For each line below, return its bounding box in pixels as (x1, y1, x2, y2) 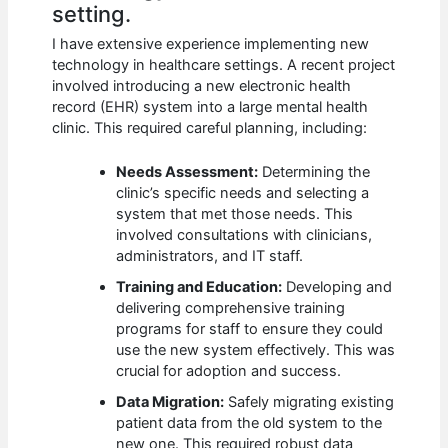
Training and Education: (116, 278, 283, 297)
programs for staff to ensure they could (116, 320, 384, 339)
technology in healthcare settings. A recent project (52, 56, 396, 75)
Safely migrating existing (224, 393, 395, 412)
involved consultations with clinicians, (116, 226, 373, 245)
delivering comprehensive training (116, 299, 346, 318)
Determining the (258, 163, 371, 182)
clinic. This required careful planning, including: (52, 119, 368, 138)
